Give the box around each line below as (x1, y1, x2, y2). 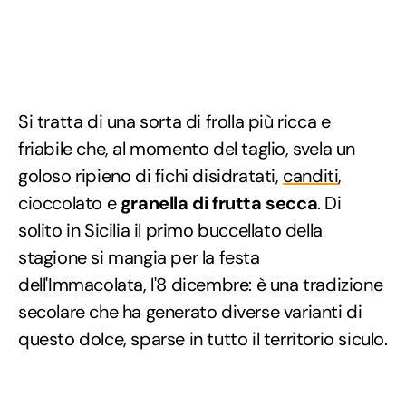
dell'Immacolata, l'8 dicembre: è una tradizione (18, 272, 383, 296)
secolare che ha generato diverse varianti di (18, 299, 362, 324)
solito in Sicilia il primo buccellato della (18, 217, 323, 242)
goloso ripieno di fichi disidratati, (18, 163, 284, 188)
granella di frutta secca (116, 190, 318, 215)
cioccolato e (18, 190, 117, 215)
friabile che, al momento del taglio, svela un (18, 136, 356, 160)
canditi (283, 163, 339, 188)
